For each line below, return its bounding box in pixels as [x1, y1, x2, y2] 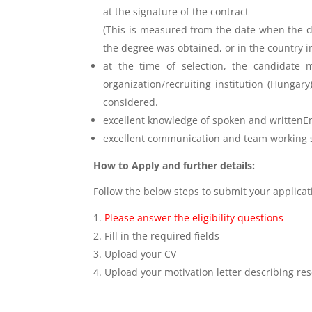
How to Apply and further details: [93, 159, 256, 173]
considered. [103, 95, 159, 109]
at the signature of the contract [103, 5, 249, 19]
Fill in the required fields [104, 229, 220, 243]
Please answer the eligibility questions [104, 211, 284, 225]
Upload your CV [104, 247, 177, 261]
